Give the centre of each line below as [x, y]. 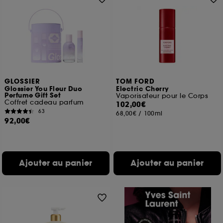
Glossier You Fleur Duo [44, 89]
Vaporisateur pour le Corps [162, 96]
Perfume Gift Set [33, 96]
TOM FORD [136, 82]
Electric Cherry [143, 89]
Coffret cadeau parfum [44, 102]
